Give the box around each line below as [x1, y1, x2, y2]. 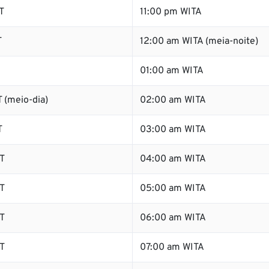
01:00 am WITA [140, 65, 204, 77]
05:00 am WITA [140, 183, 206, 195]
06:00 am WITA [140, 212, 206, 224]
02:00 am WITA [140, 94, 206, 106]
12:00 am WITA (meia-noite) [140, 35, 258, 47]
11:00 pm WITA [140, 6, 202, 18]
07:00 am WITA [140, 241, 204, 253]
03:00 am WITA [140, 124, 206, 136]
